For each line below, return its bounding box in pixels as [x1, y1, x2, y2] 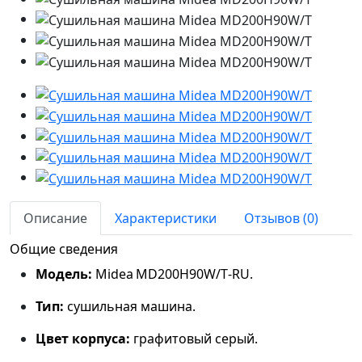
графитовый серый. [130, 330, 258, 348]
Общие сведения [10, 240, 118, 259]
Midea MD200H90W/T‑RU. [92, 265, 253, 284]
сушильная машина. [64, 297, 196, 316]
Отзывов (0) [244, 209, 318, 228]
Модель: [36, 265, 92, 284]
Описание [23, 209, 87, 228]
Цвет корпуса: [36, 330, 130, 348]
